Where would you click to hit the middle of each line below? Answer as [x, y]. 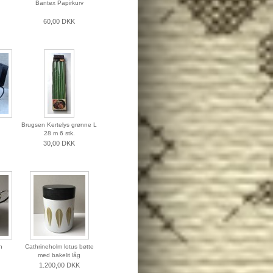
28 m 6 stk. [59, 133]
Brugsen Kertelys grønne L [59, 125]
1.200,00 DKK [59, 265]
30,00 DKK [59, 144]
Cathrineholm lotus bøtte [59, 247]
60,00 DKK [59, 22]
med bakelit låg [59, 255]
